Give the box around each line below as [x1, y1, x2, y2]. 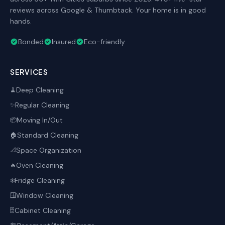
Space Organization [16, 146, 81, 155]
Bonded [18, 37, 44, 46]
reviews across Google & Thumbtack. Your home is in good [10, 6, 206, 15]
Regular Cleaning [15, 100, 69, 109]
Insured [52, 37, 76, 46]
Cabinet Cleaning [15, 206, 71, 215]
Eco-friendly [84, 37, 125, 46]
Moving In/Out [17, 116, 63, 125]
